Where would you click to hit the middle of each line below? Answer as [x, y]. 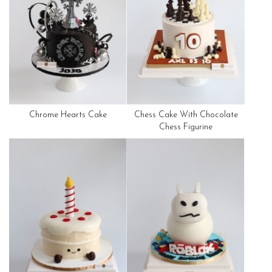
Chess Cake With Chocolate [186, 115]
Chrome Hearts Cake [68, 115]
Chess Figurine [186, 127]
